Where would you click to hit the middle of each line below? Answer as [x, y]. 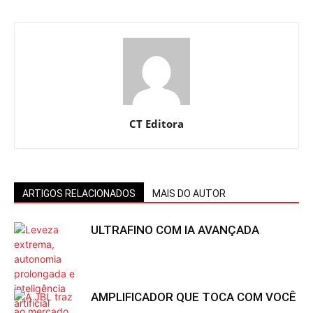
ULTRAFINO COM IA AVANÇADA [175, 230]
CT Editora [156, 124]
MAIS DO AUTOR [189, 194]
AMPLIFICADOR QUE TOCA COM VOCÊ [194, 297]
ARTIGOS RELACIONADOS [79, 194]
